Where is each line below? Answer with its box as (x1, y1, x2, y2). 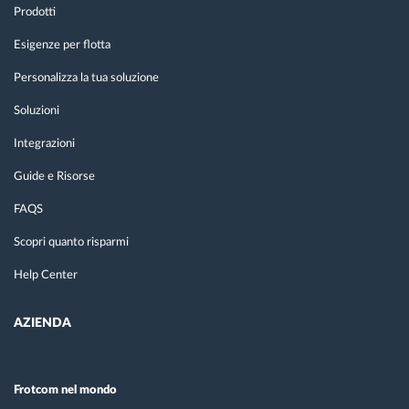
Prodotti (14, 5, 56, 18)
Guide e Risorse (14, 170, 95, 183)
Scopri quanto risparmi (14, 236, 129, 248)
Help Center (14, 268, 78, 281)
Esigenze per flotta (14, 38, 110, 51)
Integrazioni (14, 137, 75, 150)
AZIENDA (14, 316, 71, 330)
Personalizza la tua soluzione (14, 71, 159, 84)
